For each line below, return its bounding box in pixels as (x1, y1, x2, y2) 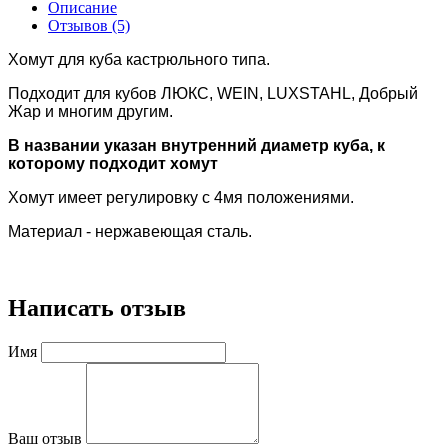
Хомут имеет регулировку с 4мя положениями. (8, 189, 354, 207)
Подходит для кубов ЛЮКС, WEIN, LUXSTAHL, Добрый (8, 85, 418, 103)
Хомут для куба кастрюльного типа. (8, 51, 270, 69)
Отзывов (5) (48, 17, 130, 35)
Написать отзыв (8, 295, 186, 322)
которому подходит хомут (8, 155, 218, 173)
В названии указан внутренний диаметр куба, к (8, 137, 385, 155)
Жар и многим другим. (8, 103, 173, 121)
